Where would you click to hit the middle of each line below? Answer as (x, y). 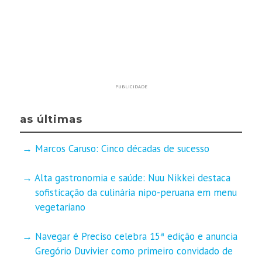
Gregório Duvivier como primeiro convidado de (134, 251)
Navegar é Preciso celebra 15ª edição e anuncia (136, 236)
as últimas (51, 119)
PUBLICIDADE (131, 86)
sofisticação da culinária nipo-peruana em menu (136, 192)
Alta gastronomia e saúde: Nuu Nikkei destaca (132, 177)
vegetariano (60, 207)
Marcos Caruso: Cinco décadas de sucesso (122, 148)
